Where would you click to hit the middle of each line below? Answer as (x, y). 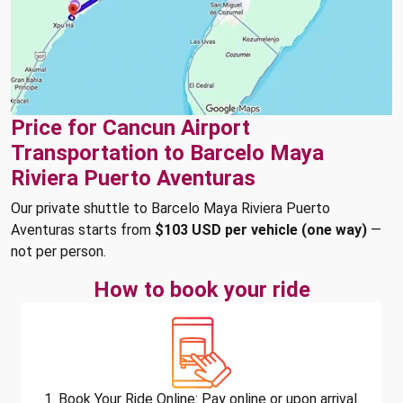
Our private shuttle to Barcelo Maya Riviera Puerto (170, 208)
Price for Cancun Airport (130, 128)
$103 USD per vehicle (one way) (261, 230)
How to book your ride (201, 290)
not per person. (58, 251)
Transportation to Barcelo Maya (167, 153)
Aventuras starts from (83, 230)
